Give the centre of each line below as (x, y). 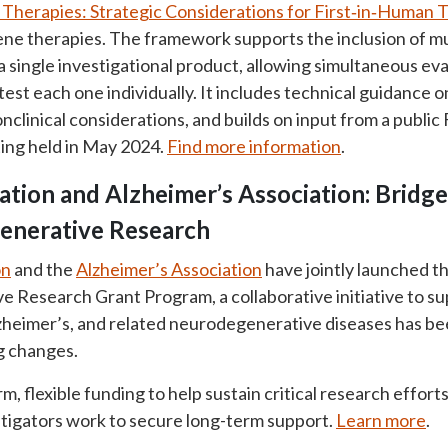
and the (43, 269)
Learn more (381, 420)
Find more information (254, 146)
